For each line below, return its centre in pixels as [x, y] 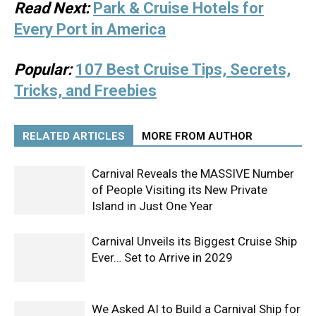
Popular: [43, 69]
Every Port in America [90, 29]
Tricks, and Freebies [85, 91]
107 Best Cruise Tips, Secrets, [183, 69]
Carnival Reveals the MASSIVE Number [193, 174]
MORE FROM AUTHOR [197, 136]
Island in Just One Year [152, 206]
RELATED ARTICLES [74, 136]
